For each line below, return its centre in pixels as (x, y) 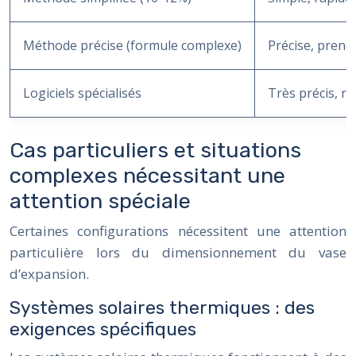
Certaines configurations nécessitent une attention (178, 230)
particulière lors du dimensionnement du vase (178, 252)
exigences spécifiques (103, 329)
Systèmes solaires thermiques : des (162, 307)
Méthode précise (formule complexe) (132, 45)
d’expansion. (49, 273)
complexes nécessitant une (147, 175)
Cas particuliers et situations (155, 150)
